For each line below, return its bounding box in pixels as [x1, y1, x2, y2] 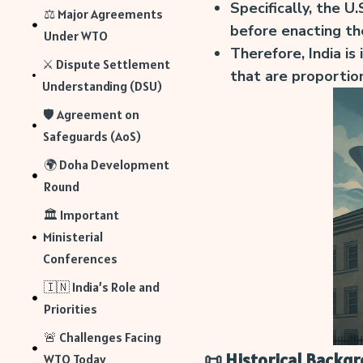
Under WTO [43, 28, 108, 45]
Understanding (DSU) [42, 78, 163, 95]
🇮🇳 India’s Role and [43, 279, 160, 296]
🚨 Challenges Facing [43, 329, 161, 346]
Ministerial [42, 228, 103, 246]
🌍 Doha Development [44, 156, 170, 173]
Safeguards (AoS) [43, 128, 142, 145]
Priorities [43, 301, 97, 318]
